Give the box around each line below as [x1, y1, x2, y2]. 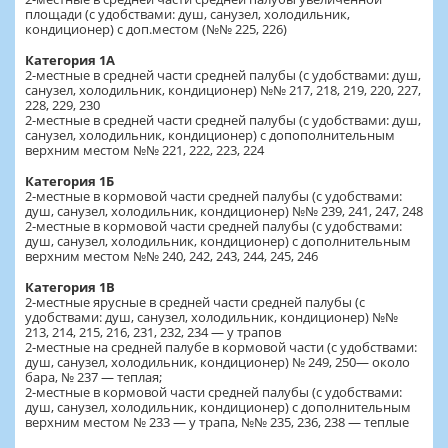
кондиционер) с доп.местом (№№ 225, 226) [25, 19, 287, 38]
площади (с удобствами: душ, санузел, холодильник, [25, 4, 350, 23]
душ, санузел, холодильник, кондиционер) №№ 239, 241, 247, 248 [25, 201, 423, 220]
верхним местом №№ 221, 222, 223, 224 [25, 140, 264, 159]
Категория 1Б [25, 171, 114, 190]
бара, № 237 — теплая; [25, 367, 162, 386]
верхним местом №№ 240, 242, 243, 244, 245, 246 [25, 246, 318, 265]
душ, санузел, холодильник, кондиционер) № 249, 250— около [25, 352, 410, 371]
